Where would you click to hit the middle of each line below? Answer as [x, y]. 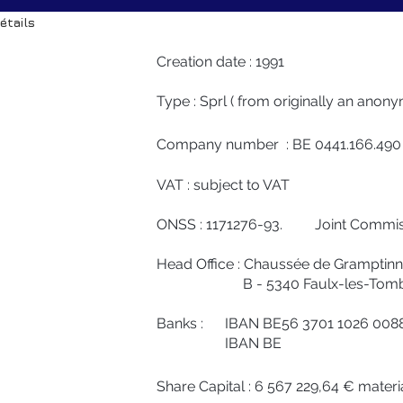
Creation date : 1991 [220, 62]
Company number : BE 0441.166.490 [279, 144]
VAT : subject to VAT [223, 185]
